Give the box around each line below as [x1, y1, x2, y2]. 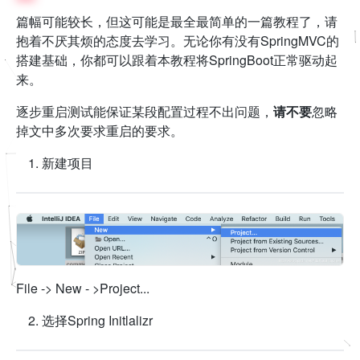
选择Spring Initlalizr [42, 311, 153, 330]
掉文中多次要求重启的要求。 [16, 121, 183, 140]
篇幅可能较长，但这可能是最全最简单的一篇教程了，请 [16, 12, 337, 31]
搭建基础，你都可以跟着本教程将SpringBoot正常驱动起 [16, 51, 337, 69]
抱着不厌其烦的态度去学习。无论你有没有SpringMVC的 [16, 31, 339, 50]
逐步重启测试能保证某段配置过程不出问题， [16, 102, 273, 121]
